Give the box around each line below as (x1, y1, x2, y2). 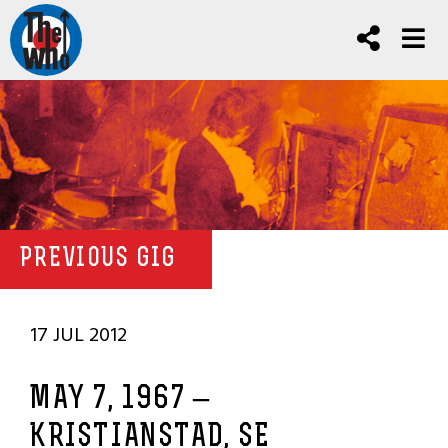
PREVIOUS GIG (20, 246, 177, 273)
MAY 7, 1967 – (30, 384, 211, 416)
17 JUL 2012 (30, 319, 127, 351)
